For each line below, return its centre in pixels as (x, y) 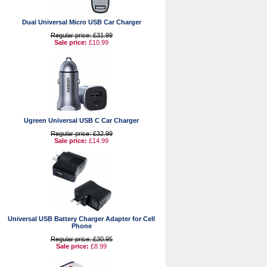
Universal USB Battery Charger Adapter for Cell (81, 219)
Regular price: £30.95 (81, 239)
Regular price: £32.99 (81, 133)
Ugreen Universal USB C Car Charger (81, 120)
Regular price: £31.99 (81, 35)
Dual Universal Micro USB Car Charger (81, 22)
